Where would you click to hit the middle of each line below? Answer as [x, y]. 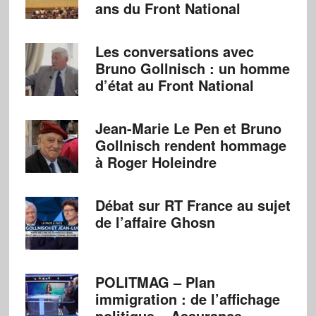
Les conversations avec [174, 51]
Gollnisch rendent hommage [190, 145]
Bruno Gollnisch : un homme [192, 68]
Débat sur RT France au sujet [193, 205]
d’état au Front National [174, 85]
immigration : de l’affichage [187, 299]
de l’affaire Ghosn [155, 222]
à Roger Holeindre [156, 162]
